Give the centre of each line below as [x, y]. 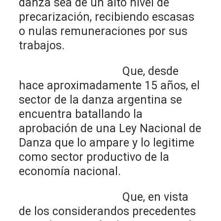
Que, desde [99, 71]
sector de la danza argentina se [101, 100]
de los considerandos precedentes [108, 211]
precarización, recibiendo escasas [107, 17]
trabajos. [42, 45]
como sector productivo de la [94, 157]
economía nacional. [70, 171]
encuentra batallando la [81, 114]
